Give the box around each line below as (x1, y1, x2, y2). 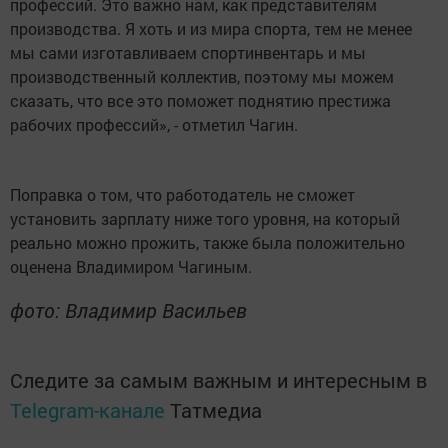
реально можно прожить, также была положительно (10, 232, 405, 254)
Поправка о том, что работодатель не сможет (10, 184, 355, 206)
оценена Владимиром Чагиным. (10, 256, 252, 278)
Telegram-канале (10, 397, 165, 424)
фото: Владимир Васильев (10, 297, 247, 324)
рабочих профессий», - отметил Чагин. (10, 114, 298, 136)
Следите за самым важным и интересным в (10, 367, 427, 394)
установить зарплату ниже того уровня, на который (10, 208, 400, 230)
